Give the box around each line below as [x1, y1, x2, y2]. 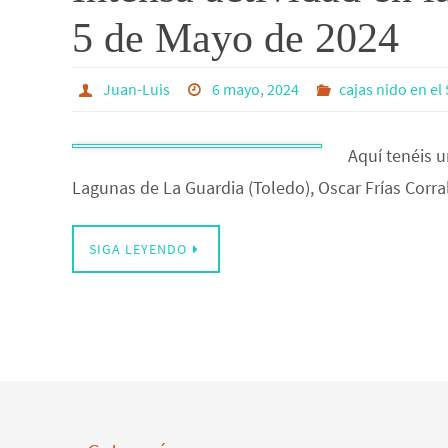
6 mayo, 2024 [212, 79, 300, 99]
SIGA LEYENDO [89, 240, 187, 258]
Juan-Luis [102, 79, 170, 99]
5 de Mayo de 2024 [72, 15, 399, 61]
